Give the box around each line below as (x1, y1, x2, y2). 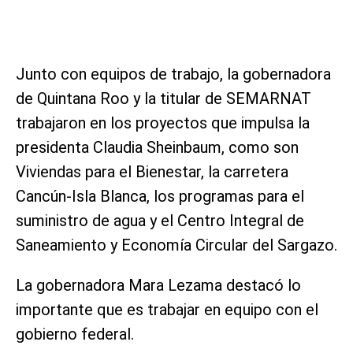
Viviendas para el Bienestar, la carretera (16, 162, 288, 181)
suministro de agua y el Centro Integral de (16, 210, 304, 230)
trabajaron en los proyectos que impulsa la (16, 113, 310, 132)
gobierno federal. (16, 324, 134, 344)
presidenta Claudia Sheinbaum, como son (16, 137, 299, 157)
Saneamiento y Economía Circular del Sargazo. (16, 235, 337, 255)
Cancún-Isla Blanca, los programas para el (16, 186, 304, 206)
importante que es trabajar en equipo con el (16, 299, 318, 319)
